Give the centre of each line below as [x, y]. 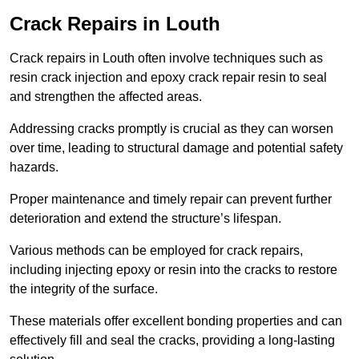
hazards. [36, 167]
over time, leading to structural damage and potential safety [176, 148]
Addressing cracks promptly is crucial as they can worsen [171, 129]
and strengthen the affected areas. [106, 97]
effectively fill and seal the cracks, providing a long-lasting [172, 341]
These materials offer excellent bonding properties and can [176, 321]
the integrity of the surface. [85, 289]
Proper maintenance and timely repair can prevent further [171, 200]
